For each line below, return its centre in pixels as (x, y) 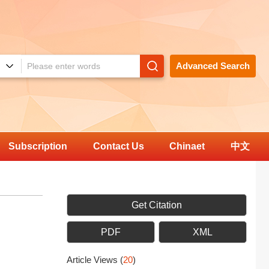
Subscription (38, 146)
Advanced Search (213, 66)
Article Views (93, 260)
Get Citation (157, 205)
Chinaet (187, 146)
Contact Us (118, 146)
